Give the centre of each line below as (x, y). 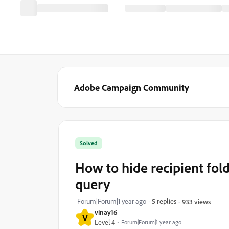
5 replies (164, 201)
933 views (196, 201)
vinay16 (106, 212)
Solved (89, 143)
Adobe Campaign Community (132, 87)
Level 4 (105, 222)
